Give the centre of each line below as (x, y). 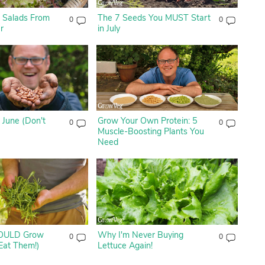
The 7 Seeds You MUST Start (154, 17)
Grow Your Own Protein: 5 (147, 121)
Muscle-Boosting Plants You (151, 132)
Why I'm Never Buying (140, 235)
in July (109, 28)
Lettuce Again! (125, 245)
